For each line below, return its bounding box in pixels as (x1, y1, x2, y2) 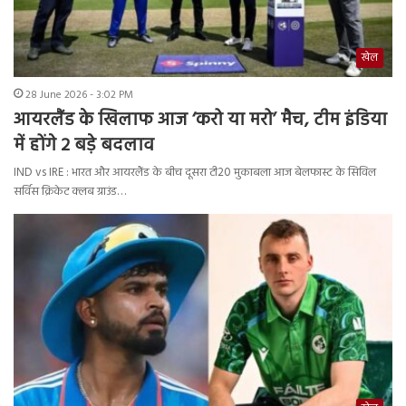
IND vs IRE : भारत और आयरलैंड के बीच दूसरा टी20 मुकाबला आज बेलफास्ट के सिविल (14, 162, 376, 182)
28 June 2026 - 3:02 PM (25, 85, 133, 104)
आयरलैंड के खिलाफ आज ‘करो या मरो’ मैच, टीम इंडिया (14, 105, 387, 135)
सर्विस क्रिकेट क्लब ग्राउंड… (14, 181, 126, 201)
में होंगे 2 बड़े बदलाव (14, 130, 154, 160)
